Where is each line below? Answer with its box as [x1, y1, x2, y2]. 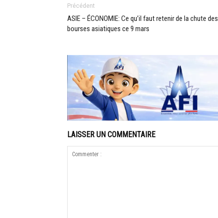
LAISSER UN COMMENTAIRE [67, 130, 155, 139]
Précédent [67, 2, 95, 9]
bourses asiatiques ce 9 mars [67, 24, 149, 33]
